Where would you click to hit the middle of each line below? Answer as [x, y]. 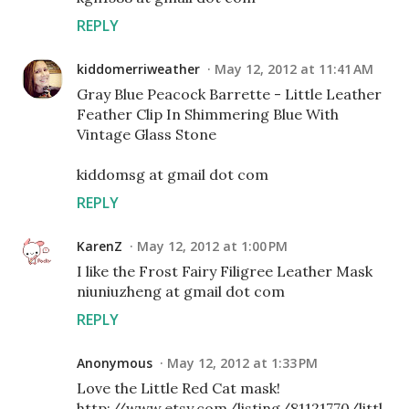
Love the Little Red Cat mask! [178, 388]
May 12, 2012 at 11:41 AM [294, 69]
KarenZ [100, 246]
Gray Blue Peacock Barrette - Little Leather [229, 94]
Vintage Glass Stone [147, 134]
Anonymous [115, 363]
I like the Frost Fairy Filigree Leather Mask [225, 271]
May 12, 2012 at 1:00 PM [212, 246]
